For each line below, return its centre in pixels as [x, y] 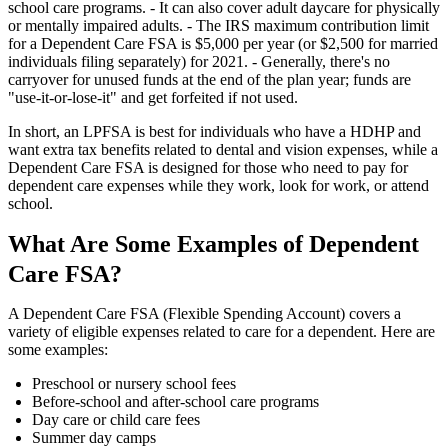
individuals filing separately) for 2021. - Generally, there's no [199, 62]
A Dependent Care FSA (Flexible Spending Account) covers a [204, 314]
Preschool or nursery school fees [134, 384]
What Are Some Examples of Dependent [213, 244]
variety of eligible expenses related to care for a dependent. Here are [221, 332]
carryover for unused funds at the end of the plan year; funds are [209, 80]
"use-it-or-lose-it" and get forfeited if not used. [153, 98]
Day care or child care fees [116, 420]
